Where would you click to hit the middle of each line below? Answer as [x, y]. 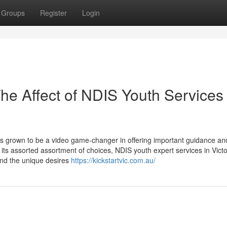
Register [53, 13]
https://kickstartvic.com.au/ [113, 160]
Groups [13, 13]
